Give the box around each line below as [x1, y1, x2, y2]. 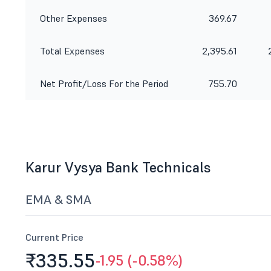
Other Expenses [40, 12, 107, 24]
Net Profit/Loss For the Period [40, 77, 168, 90]
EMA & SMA [25, 192, 91, 207]
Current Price [25, 231, 83, 243]
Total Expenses [40, 45, 105, 57]
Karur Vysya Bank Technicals [25, 158, 211, 177]
